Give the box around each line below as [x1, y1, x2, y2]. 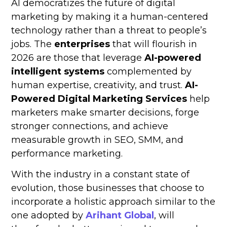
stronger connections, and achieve [11, 121, 169, 132]
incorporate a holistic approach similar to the [11, 196, 216, 208]
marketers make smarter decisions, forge [11, 107, 200, 119]
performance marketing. [11, 148, 123, 160]
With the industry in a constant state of [11, 169, 190, 180]
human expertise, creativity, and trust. [11, 80, 185, 91]
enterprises [52, 39, 113, 50]
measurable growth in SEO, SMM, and [11, 134, 184, 146]
